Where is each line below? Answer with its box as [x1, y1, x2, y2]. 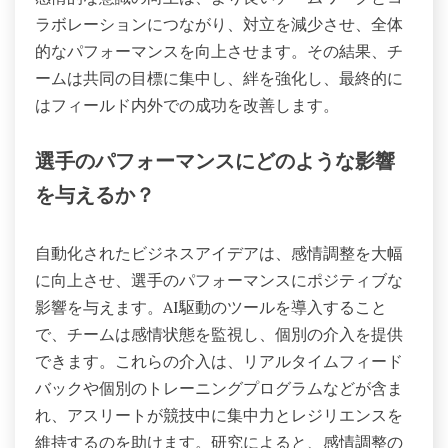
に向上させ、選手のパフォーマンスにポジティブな [35, 270, 403, 291]
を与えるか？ [35, 186, 155, 207]
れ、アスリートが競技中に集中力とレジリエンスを [35, 405, 403, 426]
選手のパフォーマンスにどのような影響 [35, 152, 395, 173]
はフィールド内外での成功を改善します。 [35, 94, 339, 115]
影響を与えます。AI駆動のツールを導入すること [35, 297, 387, 318]
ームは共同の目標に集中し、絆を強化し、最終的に [35, 67, 403, 88]
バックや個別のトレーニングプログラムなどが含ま [35, 378, 403, 399]
